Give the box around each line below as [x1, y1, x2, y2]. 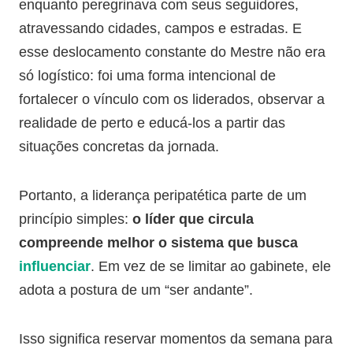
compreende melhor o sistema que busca [19, 235, 298, 251]
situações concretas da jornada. [19, 139, 219, 154]
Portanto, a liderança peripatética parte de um [19, 188, 307, 203]
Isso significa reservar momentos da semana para [19, 331, 333, 347]
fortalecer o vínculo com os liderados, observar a [19, 91, 325, 107]
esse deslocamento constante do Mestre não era [19, 44, 325, 60]
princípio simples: [19, 211, 128, 227]
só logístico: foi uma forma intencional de [19, 68, 276, 84]
